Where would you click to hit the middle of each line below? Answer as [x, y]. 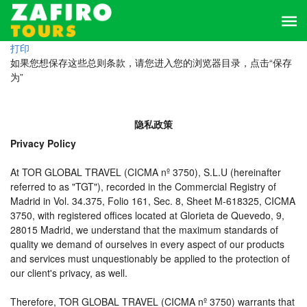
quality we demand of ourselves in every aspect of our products [147, 244]
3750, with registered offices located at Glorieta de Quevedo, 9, [147, 215]
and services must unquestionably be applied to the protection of [150, 258]
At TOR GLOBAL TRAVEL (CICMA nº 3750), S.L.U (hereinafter [146, 172]
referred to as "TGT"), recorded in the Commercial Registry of [143, 186]
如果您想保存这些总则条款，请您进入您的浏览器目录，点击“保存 [151, 62]
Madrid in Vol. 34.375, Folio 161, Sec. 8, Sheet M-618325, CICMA [153, 201]
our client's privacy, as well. [69, 273]
